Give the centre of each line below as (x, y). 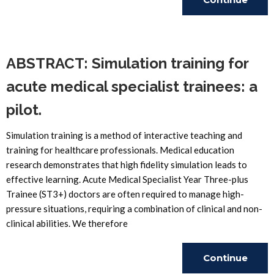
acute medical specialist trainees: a (132, 87)
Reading (225, 30)
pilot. (24, 110)
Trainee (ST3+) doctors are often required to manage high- (125, 194)
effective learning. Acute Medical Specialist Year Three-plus (127, 179)
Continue (225, 258)
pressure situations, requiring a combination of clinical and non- (134, 209)
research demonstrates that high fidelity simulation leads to (127, 165)
